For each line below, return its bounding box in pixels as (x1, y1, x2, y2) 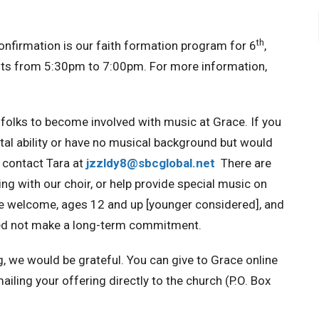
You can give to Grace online (124, 253, 278, 267)
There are (221, 156, 271, 170)
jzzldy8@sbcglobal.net (86, 156, 215, 170)
